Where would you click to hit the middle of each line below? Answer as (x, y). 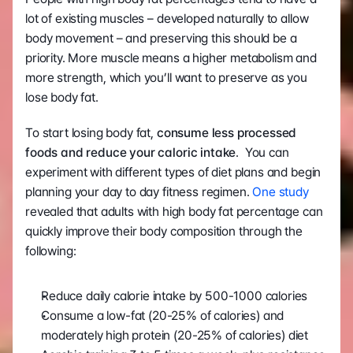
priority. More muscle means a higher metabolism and (171, 58)
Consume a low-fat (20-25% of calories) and (163, 316)
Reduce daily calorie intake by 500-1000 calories (175, 296)
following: (51, 251)
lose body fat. (62, 98)
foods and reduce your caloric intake (131, 153)
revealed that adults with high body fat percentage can (174, 212)
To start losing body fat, (89, 133)
